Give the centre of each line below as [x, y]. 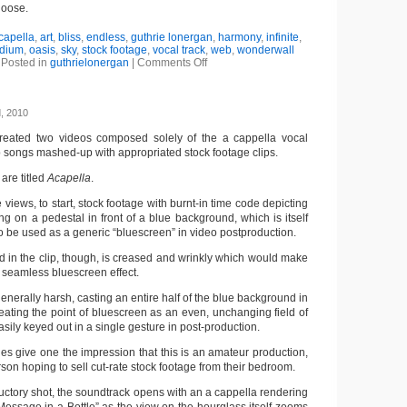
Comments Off [172, 63]
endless [106, 37]
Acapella [69, 178]
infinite [283, 37]
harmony [239, 37]
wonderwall [265, 50]
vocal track [179, 50]
